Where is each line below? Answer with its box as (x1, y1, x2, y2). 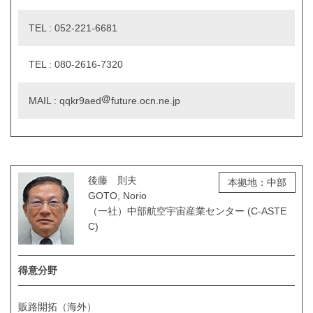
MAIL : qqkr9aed (29, 94, 101, 106)
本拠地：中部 (228, 176, 286, 188)
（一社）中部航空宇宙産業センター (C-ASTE (88, 205, 286, 217)
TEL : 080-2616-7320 (29, 58, 123, 70)
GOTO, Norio (88, 189, 147, 201)
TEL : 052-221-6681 (29, 22, 117, 34)
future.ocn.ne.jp (111, 94, 180, 106)
